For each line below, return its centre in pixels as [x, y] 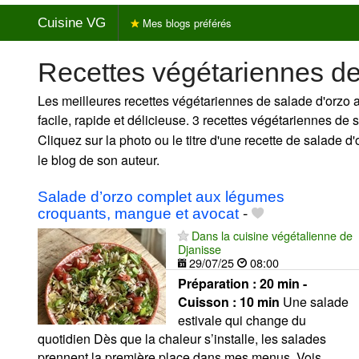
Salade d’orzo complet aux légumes [161, 196]
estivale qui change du [242, 320]
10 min [260, 301]
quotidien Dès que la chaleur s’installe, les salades [182, 338]
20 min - [283, 283]
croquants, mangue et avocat [138, 213]
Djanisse [200, 248]
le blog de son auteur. [99, 159]
